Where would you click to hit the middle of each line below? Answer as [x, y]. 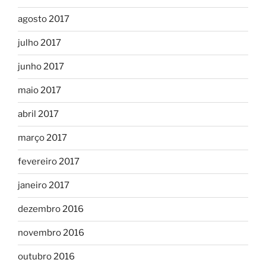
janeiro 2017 [44, 186]
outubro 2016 [46, 257]
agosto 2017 [44, 19]
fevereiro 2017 [49, 162]
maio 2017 [39, 91]
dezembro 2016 [51, 209]
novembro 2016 [51, 233]
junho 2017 [41, 67]
